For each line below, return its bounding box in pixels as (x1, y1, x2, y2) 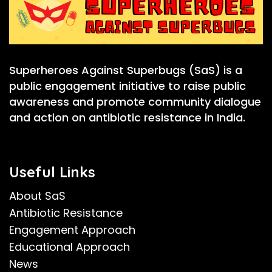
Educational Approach (9, 239, 130, 254)
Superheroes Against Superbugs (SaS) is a (9, 62, 242, 78)
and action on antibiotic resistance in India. (9, 109, 245, 125)
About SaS (9, 188, 66, 203)
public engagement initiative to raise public (9, 78, 246, 93)
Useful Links (9, 162, 95, 181)
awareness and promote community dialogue (9, 93, 261, 109)
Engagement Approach (9, 222, 135, 237)
